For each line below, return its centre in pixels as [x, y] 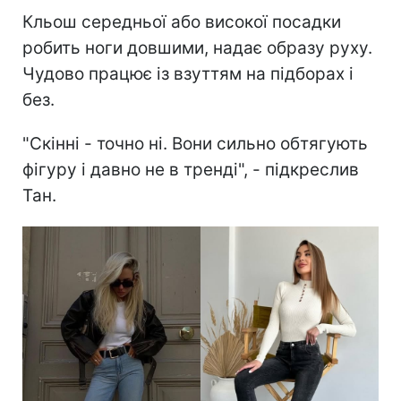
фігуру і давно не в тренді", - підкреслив [191, 170]
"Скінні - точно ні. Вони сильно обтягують [195, 144]
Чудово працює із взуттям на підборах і [188, 74]
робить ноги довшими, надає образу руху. [197, 48]
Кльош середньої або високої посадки [182, 22]
